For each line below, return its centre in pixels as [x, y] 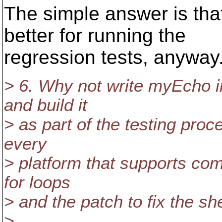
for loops [37, 182]
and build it [46, 105]
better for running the [95, 35]
